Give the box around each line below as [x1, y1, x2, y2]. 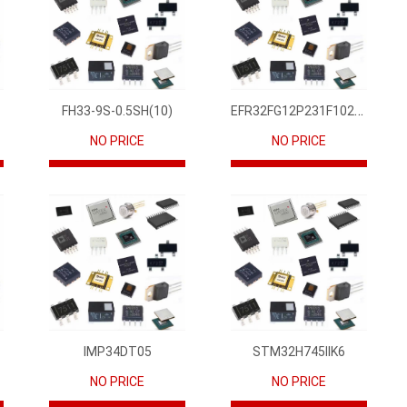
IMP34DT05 [83, 343, 152, 359]
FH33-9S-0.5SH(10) [62, 103, 173, 118]
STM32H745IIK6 [253, 343, 345, 359]
